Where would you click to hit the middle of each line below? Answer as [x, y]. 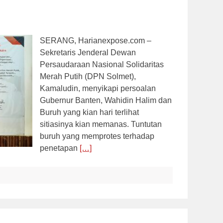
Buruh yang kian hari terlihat [89, 112]
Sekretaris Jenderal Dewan [88, 52]
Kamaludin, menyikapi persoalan [98, 88]
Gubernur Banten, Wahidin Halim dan [106, 100]
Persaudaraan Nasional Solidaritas [102, 64]
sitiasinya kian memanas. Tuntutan [101, 124]
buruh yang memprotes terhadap [97, 136]
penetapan [60, 148]
